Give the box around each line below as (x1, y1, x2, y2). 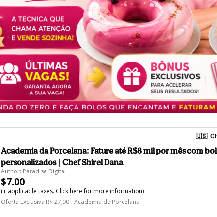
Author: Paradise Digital (1, 167, 66, 175)
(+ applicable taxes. (1, 186, 56, 195)
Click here (56, 186, 82, 195)
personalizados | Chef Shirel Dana (1, 157, 123, 167)
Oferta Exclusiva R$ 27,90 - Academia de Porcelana (1, 197, 139, 206)
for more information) (82, 186, 144, 195)
